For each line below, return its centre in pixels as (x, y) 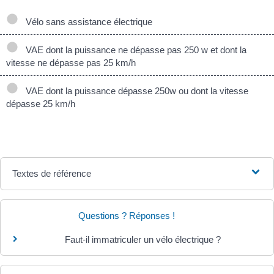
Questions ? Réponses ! (126, 216)
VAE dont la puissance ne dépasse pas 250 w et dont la (134, 50)
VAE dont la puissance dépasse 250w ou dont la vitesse (135, 91)
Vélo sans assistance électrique (87, 22)
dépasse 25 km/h (41, 104)
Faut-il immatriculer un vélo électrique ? (143, 240)
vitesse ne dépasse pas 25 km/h (71, 63)
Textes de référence (52, 174)
